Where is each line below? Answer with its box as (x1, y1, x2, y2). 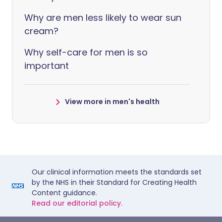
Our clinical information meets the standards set (32, 167, 202, 177)
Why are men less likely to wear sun (24, 11, 181, 24)
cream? (24, 25, 58, 37)
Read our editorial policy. (32, 198, 122, 208)
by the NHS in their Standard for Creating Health (32, 177, 197, 187)
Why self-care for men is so (24, 46, 148, 58)
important (24, 59, 69, 72)
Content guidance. (32, 188, 97, 198)
